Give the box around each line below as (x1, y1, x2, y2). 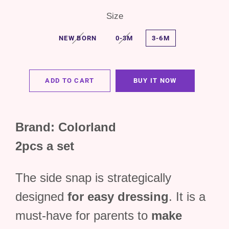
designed (15, 190, 67, 203)
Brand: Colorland (15, 120, 116, 134)
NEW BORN (59, 34, 97, 42)
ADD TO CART (45, 77, 95, 84)
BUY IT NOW (133, 77, 177, 84)
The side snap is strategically (15, 171, 171, 185)
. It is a (169, 190, 205, 203)
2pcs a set (15, 139, 74, 153)
